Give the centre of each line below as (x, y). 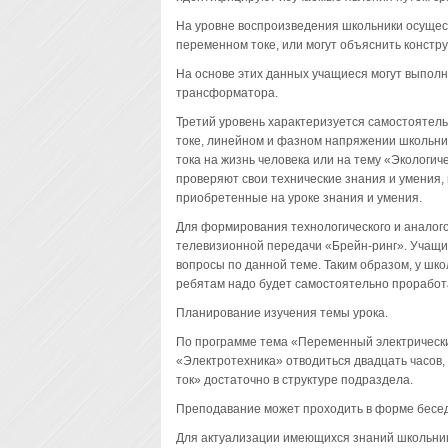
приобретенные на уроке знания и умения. (298, 198)
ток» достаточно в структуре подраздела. (294, 380)
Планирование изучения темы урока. (281, 313)
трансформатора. (226, 93)
